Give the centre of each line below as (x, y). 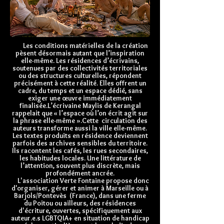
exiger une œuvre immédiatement (80, 98)
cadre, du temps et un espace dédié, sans (80, 90)
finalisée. (33, 105)
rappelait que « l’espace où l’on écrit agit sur (80, 113)
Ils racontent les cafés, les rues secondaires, (80, 150)
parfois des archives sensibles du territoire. (80, 143)
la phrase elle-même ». (47, 120)
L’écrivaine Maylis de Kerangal (94, 105)
